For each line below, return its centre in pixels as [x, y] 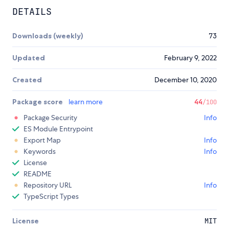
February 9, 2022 [190, 58]
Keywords [40, 152]
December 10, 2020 [186, 80]
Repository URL [48, 185]
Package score [38, 102]
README [38, 174]
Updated [29, 58]
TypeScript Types [51, 197]
